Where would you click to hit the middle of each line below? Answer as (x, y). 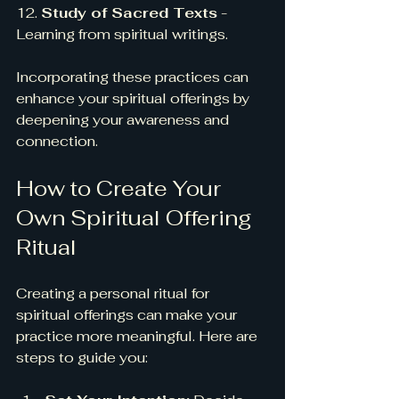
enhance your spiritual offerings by (134, 99)
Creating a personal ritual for (114, 294)
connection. (57, 142)
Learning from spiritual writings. (122, 35)
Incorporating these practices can (134, 77)
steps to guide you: (82, 358)
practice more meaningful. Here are (138, 337)
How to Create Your (121, 189)
